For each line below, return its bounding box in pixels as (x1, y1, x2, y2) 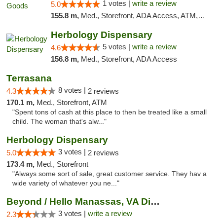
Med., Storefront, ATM (37, 98, 107, 107)
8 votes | (58, 86, 88, 94)
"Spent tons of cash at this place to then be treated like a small (12, 109, 207, 116)
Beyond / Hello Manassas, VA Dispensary (150, 196, 160, 207)
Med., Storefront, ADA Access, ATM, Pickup (80, 11, 198, 20)
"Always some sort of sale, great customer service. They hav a (12, 170, 207, 178)
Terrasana (6, 73, 52, 83)
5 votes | (102, 42, 132, 51)
